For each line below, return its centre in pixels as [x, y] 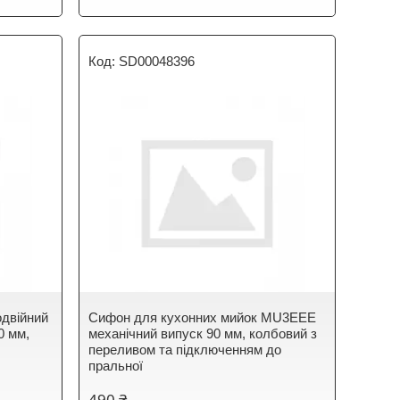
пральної [116, 366]
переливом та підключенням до [185, 350]
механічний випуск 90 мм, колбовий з [203, 333]
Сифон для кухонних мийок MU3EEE [203, 317]
